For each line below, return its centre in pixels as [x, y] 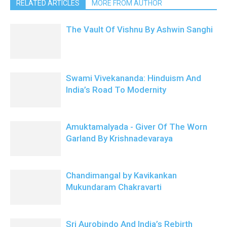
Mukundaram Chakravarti [114, 187]
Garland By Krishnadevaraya [119, 138]
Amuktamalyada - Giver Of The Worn [137, 127]
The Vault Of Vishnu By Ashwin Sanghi [139, 29]
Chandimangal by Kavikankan [121, 175]
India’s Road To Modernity [116, 90]
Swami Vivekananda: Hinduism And [134, 78]
